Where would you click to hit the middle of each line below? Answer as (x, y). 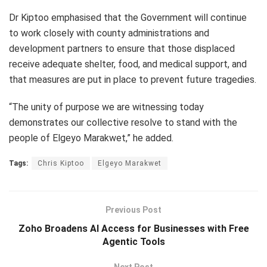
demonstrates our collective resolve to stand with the (123, 123)
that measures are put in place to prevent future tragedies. (133, 80)
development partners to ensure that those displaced (122, 49)
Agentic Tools (133, 242)
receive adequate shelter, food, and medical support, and (128, 64)
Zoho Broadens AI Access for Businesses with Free (133, 229)
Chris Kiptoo (61, 164)
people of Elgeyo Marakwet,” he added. (91, 138)
